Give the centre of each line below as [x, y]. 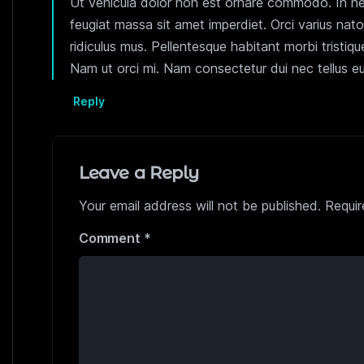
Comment [111, 238]
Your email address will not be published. [200, 205]
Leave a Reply [139, 172]
